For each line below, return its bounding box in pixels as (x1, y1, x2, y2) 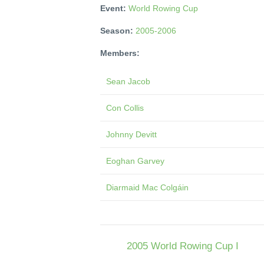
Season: (100, 25, 136, 35)
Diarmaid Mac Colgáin (106, 182, 189, 192)
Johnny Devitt (106, 129, 157, 139)
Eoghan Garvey (106, 156, 164, 166)
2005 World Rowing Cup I (127, 240, 239, 252)
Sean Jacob (106, 76, 150, 86)
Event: (100, 3, 128, 13)
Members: (100, 48, 140, 58)
